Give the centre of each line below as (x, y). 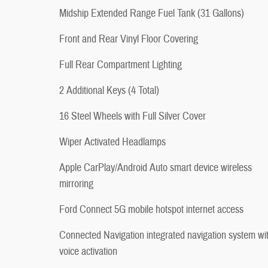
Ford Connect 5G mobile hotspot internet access (151, 209)
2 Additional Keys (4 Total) (109, 90)
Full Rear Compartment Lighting (121, 65)
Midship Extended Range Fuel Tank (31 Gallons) (152, 13)
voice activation (88, 251)
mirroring (76, 184)
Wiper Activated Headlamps (112, 142)
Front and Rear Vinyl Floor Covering (129, 39)
